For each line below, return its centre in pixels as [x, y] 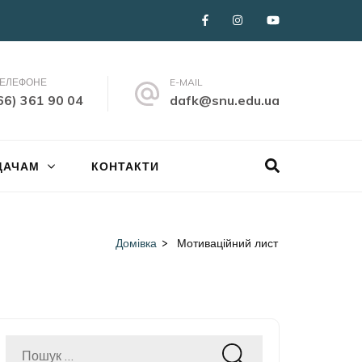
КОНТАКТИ [125, 166]
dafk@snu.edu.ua [225, 100]
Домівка [136, 243]
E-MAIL [186, 82]
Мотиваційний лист [227, 243]
